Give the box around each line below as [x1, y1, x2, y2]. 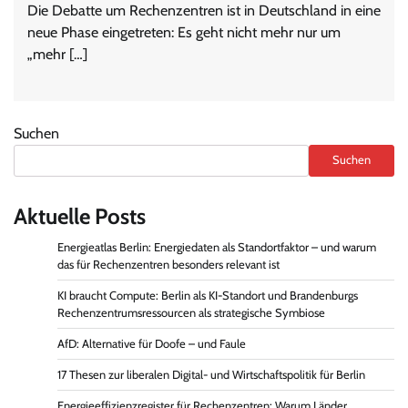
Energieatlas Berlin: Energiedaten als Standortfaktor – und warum [57, 240, 376, 254]
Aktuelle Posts [14, 202, 146, 229]
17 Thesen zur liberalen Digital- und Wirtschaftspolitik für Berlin [57, 367, 365, 382]
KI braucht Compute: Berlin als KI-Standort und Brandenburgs [57, 288, 358, 302]
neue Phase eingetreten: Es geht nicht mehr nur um [27, 23, 341, 41]
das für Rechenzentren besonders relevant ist [57, 257, 280, 271]
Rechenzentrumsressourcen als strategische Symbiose [57, 305, 325, 320]
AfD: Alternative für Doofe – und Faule [57, 336, 246, 351]
